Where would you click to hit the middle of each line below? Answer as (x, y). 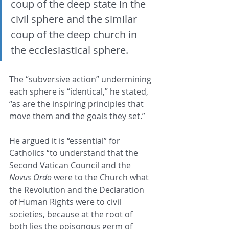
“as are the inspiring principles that (77, 104)
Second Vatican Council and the (71, 165)
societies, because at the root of (72, 214)
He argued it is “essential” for (66, 141)
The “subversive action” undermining (81, 79)
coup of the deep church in (75, 35)
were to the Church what (101, 178)
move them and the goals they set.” (78, 116)
